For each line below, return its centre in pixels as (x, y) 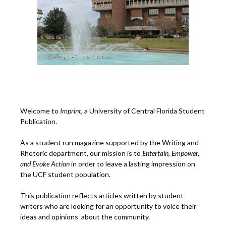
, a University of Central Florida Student (143, 111)
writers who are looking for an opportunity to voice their (108, 206)
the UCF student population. (65, 175)
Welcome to (40, 111)
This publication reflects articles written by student (102, 196)
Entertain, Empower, (171, 153)
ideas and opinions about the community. (85, 217)
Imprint (71, 111)
